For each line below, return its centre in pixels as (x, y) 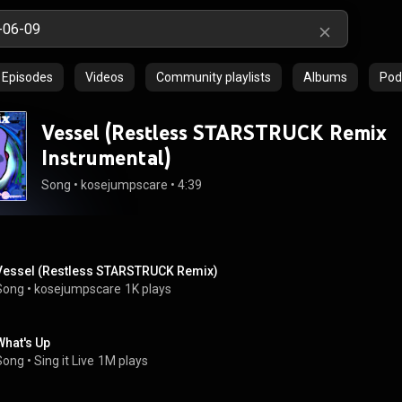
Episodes (27, 77)
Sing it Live (64, 361)
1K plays (148, 289)
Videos (105, 77)
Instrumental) (106, 157)
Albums (325, 77)
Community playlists (214, 77)
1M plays (123, 361)
